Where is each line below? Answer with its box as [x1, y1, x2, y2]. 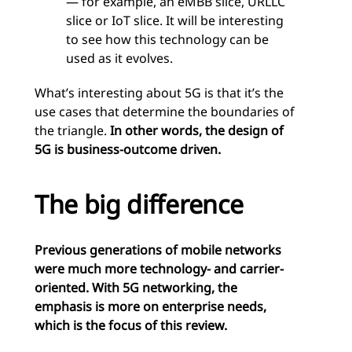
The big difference [35, 187, 244, 222]
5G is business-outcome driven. [35, 141, 221, 159]
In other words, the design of [110, 122, 284, 140]
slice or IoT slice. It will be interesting [66, 12, 284, 30]
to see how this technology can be [66, 31, 269, 49]
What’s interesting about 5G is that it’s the [35, 84, 284, 102]
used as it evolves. [66, 49, 173, 68]
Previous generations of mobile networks [35, 240, 281, 258]
